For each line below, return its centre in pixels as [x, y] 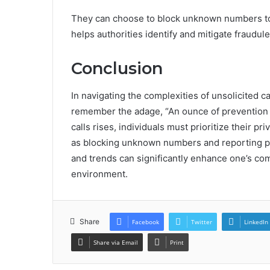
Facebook [146, 221]
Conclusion [117, 69]
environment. [99, 174]
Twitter [202, 221]
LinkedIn [256, 221]
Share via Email [116, 242]
